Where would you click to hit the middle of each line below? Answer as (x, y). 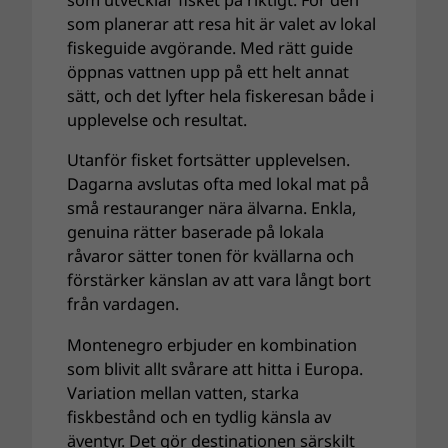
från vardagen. (123, 304)
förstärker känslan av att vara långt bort (219, 280)
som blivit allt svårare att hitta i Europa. (215, 368)
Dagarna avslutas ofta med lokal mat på (218, 184)
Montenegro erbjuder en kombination (212, 344)
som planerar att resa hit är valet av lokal (222, 23)
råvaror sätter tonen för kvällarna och (211, 256)
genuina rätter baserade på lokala (196, 232)
